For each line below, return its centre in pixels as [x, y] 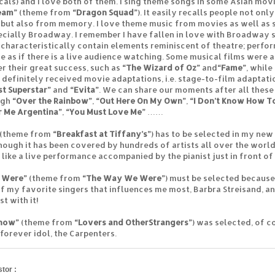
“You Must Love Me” [106, 111]
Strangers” [170, 222]
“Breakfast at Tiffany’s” [102, 134]
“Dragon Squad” [104, 12]
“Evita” [84, 89]
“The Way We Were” [124, 178]
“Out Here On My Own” [141, 100]
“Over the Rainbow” [52, 100]
